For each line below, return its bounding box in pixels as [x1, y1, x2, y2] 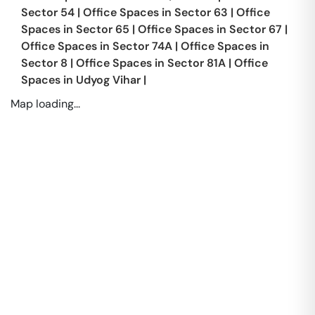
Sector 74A [112, 39, 172, 53]
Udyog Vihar [76, 72, 141, 87]
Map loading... [11, 96, 80, 111]
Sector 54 [21, 5, 75, 20]
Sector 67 [229, 22, 282, 37]
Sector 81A [167, 56, 226, 70]
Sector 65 [76, 22, 129, 37]
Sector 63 [174, 5, 228, 20]
